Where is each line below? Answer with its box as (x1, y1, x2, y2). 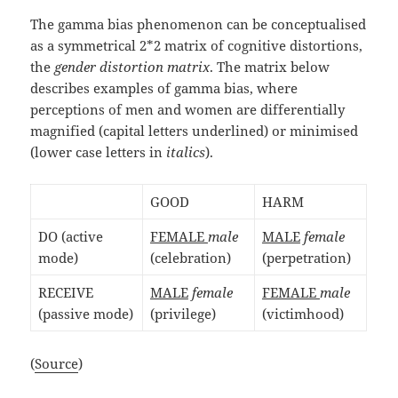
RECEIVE (37, 283, 93, 302)
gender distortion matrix (54, 58, 211, 76)
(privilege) (149, 305, 216, 323)
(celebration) (149, 249, 231, 267)
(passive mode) (37, 305, 133, 323)
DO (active (37, 227, 103, 246)
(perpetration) (261, 249, 351, 267)
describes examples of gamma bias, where (30, 79, 298, 98)
